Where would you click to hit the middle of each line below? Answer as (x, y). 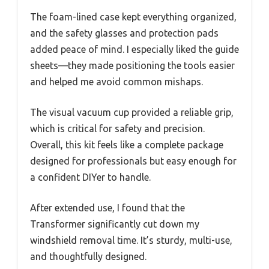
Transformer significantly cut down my (115, 224)
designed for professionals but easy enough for (133, 161)
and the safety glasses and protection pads (124, 33)
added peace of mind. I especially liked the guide (134, 50)
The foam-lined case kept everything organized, (133, 17)
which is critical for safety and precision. (117, 129)
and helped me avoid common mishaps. (116, 82)
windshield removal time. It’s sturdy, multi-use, (131, 240)
